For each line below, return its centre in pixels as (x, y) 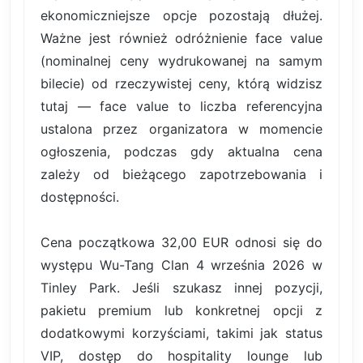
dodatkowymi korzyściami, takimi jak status (181, 333)
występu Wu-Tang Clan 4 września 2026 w (181, 265)
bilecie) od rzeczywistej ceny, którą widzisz (181, 83)
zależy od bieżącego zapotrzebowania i (181, 174)
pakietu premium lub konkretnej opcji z (181, 310)
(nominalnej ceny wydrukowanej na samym (181, 60)
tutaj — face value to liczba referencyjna (181, 106)
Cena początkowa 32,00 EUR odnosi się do (181, 242)
